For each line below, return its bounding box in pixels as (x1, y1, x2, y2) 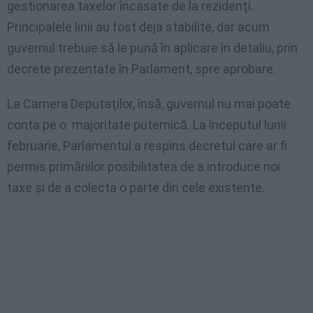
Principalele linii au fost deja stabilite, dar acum (7, 20, 270, 35)
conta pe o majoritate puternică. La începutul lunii (7, 117, 286, 133)
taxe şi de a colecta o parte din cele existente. (7, 180, 265, 196)
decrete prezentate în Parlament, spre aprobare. (7, 61, 276, 77)
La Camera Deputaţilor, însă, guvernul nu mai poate (7, 96, 291, 112)
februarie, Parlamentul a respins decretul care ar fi (7, 138, 287, 154)
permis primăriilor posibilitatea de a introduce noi (7, 159, 280, 175)
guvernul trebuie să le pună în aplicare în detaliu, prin (7, 41, 298, 56)
